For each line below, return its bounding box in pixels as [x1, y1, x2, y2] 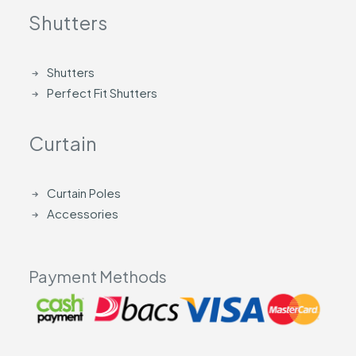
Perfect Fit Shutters [46, 85, 157, 100]
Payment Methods [29, 266, 167, 286]
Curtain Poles [46, 185, 121, 200]
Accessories [46, 206, 118, 221]
